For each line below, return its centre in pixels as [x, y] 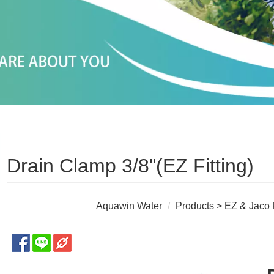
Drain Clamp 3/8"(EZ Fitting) [130, 165]
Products [195, 206]
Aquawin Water [129, 206]
